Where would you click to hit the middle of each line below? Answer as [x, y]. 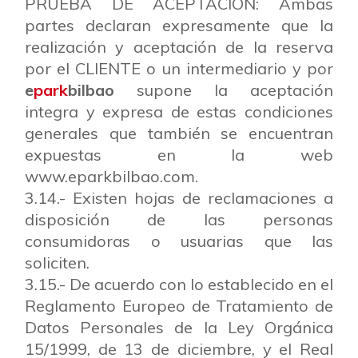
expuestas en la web [179, 155]
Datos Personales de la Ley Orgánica [179, 327]
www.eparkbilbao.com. [111, 176]
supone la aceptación [224, 90]
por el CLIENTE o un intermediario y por [179, 68]
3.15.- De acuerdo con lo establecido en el [179, 284]
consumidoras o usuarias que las [179, 241]
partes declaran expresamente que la [179, 25]
